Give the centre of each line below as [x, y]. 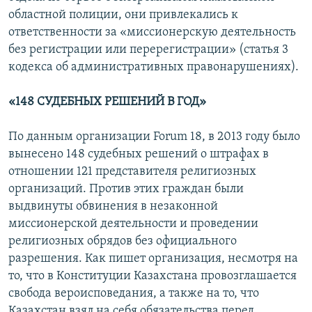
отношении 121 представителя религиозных [132, 172]
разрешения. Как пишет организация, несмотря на [153, 259]
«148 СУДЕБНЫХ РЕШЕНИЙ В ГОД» [107, 102]
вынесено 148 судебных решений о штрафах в [139, 155]
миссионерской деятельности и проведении [133, 224]
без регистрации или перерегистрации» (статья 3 [148, 50]
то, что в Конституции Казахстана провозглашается [153, 276]
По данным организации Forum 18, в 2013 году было [154, 137]
